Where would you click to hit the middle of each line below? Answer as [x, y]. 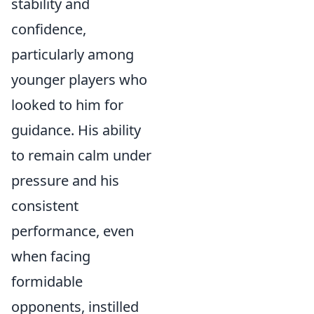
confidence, [49, 29]
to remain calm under [81, 155]
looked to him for [67, 105]
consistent [45, 206]
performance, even [73, 231]
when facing [51, 256]
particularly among [73, 54]
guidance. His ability [76, 130]
